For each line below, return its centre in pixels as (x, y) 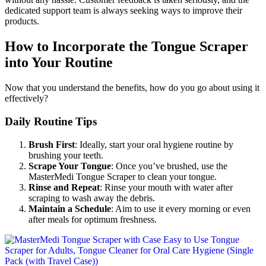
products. (22, 21)
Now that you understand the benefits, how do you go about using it (132, 88)
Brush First (52, 144)
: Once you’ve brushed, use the (169, 166)
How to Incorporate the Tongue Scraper (126, 47)
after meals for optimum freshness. (93, 219)
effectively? (26, 99)
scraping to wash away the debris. (92, 198)
